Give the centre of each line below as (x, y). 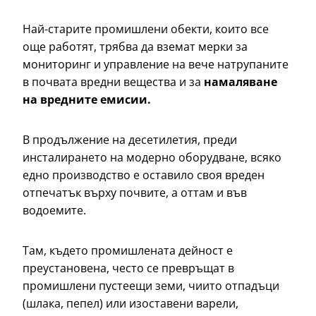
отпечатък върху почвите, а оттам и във (135, 193)
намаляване (241, 82)
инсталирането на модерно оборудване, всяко (152, 158)
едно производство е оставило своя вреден (144, 175)
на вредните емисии (85, 100)
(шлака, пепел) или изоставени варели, (130, 304)
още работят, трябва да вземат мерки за (135, 47)
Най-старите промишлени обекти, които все (146, 29)
